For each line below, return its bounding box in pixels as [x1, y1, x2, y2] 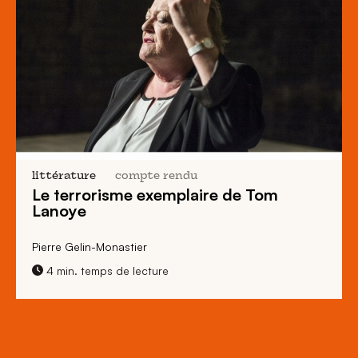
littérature [32, 170, 96, 181]
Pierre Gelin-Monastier [32, 239, 147, 253]
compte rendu [115, 170, 197, 181]
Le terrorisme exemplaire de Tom [32, 184, 278, 205]
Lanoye [32, 200, 86, 221]
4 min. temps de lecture [43, 263, 169, 277]
